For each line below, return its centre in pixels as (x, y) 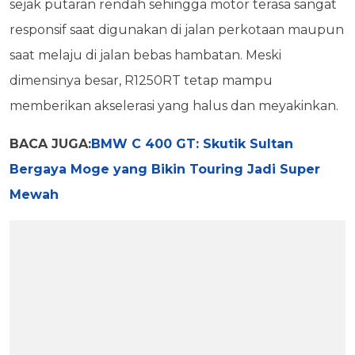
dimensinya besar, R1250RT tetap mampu (141, 81)
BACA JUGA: (50, 144)
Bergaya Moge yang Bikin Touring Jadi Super (165, 170)
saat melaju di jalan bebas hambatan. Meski (145, 55)
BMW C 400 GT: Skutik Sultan (192, 144)
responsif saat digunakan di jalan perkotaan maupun (177, 30)
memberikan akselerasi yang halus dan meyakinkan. (174, 106)
